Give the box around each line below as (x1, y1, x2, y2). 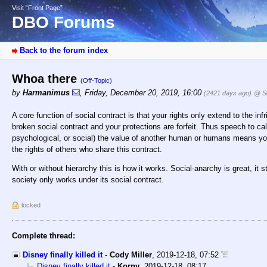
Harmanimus (23, 88, 70, 98)
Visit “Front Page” (12, 4, 63, 11)
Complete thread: (12, 231, 75, 241)
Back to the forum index (20, 46, 108, 55)
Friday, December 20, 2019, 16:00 (85, 88, 204, 98)
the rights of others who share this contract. (12, 145, 162, 154)
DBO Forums (12, 13, 115, 32)
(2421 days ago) (204, 89, 252, 97)
